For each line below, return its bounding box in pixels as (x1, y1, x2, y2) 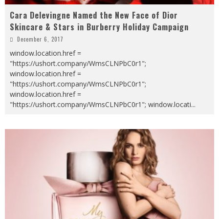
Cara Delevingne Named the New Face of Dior (10, 9, 178, 21)
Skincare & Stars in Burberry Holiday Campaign (10, 21, 189, 33)
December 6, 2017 (17, 35, 64, 43)
